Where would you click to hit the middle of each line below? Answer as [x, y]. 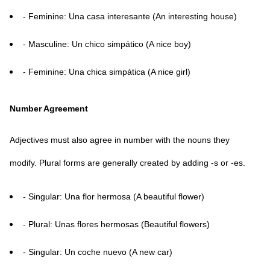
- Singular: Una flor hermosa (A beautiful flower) [114, 196]
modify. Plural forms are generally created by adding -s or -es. [127, 163]
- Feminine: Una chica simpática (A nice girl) [107, 72]
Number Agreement [49, 108]
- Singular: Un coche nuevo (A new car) [98, 252]
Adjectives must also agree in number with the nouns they [120, 140]
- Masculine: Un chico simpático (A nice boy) [107, 44]
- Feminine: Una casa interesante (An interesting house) [130, 16]
